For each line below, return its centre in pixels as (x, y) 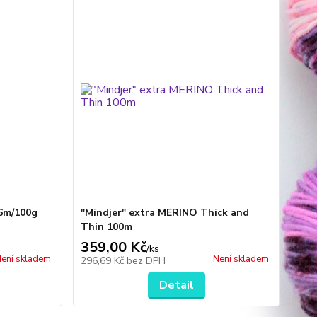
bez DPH (146, 261)
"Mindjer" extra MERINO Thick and (165, 213)
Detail (176, 285)
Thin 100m (106, 227)
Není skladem (241, 259)
